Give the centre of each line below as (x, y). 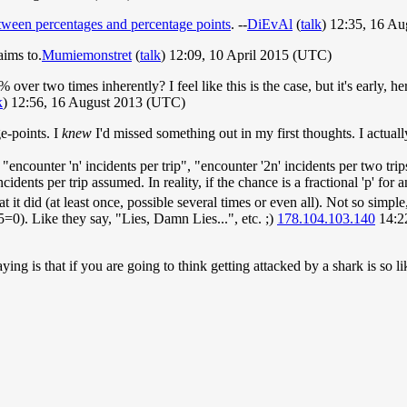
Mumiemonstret (87, 55)
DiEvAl (270, 24)
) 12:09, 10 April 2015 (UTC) (246, 55)
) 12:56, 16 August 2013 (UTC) (94, 102)
